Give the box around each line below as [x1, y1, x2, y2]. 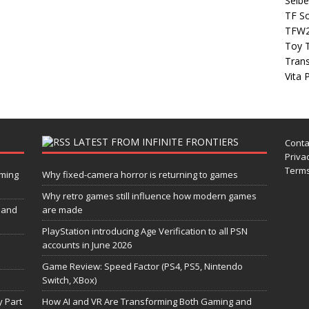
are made [41, 203, 83, 217]
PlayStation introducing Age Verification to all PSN [41, 225, 248, 238]
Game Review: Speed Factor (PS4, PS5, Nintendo [41, 260, 243, 273]
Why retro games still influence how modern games [41, 190, 257, 203]
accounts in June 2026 [41, 239, 132, 252]
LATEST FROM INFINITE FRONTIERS [72, 135, 239, 149]
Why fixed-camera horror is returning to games [41, 168, 238, 181]
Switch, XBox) [41, 274, 97, 287]
